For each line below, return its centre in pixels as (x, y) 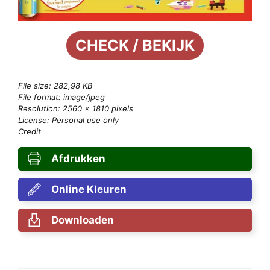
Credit (30, 131)
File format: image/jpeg (61, 97)
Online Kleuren (89, 189)
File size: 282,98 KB (55, 85)
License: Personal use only (68, 120)
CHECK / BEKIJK (135, 45)
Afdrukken (78, 158)
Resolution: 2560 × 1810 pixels (76, 108)
